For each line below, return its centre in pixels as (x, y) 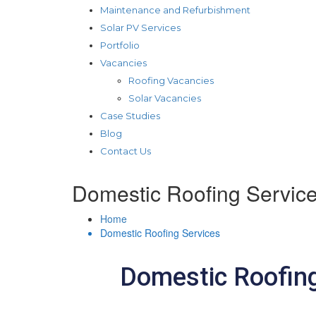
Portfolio (120, 45)
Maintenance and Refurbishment (175, 10)
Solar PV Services (140, 27)
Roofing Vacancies (171, 80)
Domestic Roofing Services (160, 232)
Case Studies (130, 115)
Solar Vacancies (165, 98)
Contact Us (126, 151)
